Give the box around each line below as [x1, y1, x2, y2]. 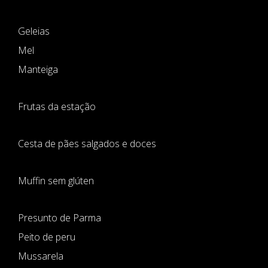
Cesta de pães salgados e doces [18, 137, 156, 150]
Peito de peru [18, 230, 75, 243]
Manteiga [18, 63, 58, 76]
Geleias [18, 25, 50, 38]
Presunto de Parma [18, 211, 101, 224]
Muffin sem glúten [18, 174, 94, 187]
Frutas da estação [18, 100, 96, 113]
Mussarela [18, 249, 63, 263]
